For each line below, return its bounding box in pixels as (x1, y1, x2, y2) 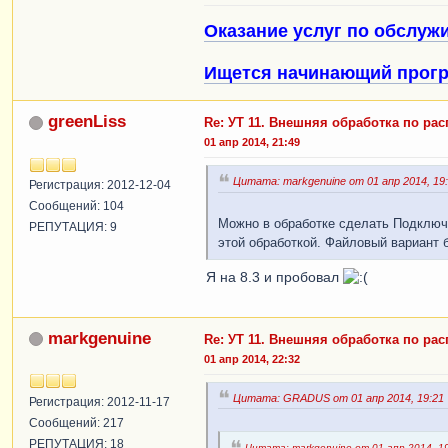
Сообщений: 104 (29, 199, 124, 213)
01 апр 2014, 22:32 (204, 352, 300, 365)
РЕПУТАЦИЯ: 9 (29, 220, 117, 234)
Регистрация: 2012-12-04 (29, 178, 171, 192)
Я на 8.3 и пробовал (206, 268, 343, 285)
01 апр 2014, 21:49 (204, 136, 300, 148)
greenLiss (48, 112, 126, 131)
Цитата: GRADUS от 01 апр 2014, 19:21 (233, 391, 444, 404)
